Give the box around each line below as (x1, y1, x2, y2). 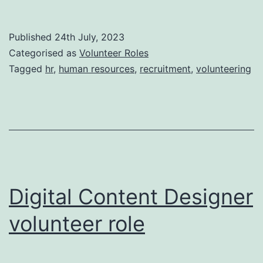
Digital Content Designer (9, 183, 253, 210)
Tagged (9, 62, 45, 75)
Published (9, 31, 55, 43)
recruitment (140, 62, 191, 75)
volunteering (196, 62, 251, 75)
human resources (59, 62, 134, 75)
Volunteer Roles (79, 46, 149, 59)
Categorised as (9, 46, 79, 59)
